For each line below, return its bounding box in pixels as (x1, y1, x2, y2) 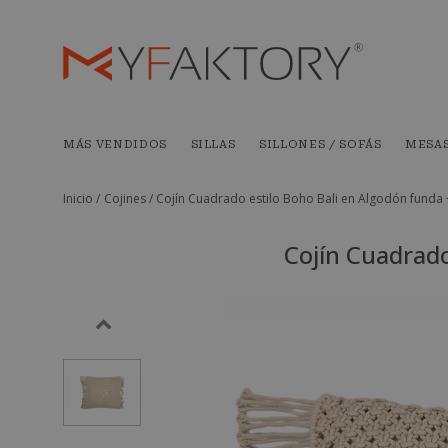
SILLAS (190, 138, 236, 151)
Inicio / (63, 190, 100, 207)
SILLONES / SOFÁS (259, 138, 382, 151)
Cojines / (104, 190, 156, 207)
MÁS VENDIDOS (63, 138, 167, 151)
